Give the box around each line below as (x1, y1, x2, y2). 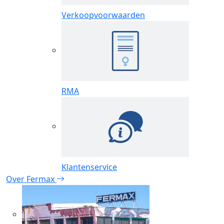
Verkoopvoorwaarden (61, 9, 145, 20)
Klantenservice (61, 161, 117, 172)
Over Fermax (6, 173, 56, 184)
